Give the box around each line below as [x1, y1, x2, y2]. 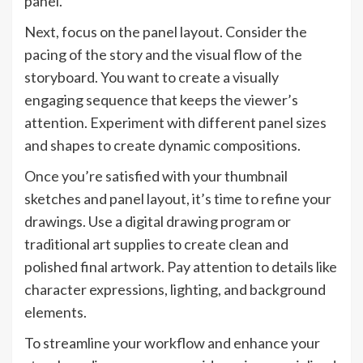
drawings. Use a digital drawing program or [24, 212, 291, 231]
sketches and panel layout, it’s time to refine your [24, 190, 331, 208]
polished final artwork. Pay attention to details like [24, 258, 337, 276]
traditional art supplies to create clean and [24, 235, 288, 254]
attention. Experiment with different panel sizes [24, 113, 327, 132]
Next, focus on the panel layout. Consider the [24, 23, 307, 41]
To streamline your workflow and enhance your [24, 334, 320, 352]
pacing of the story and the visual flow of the [24, 45, 302, 64]
